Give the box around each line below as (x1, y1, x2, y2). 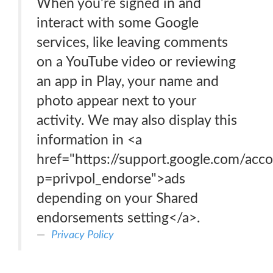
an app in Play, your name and (37, 74, 219, 88)
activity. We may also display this (37, 113, 237, 127)
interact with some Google (37, 16, 199, 30)
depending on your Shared (37, 191, 198, 205)
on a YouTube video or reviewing (37, 55, 236, 69)
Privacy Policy (51, 229, 114, 241)
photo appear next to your (37, 94, 196, 108)
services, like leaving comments (37, 35, 228, 49)
